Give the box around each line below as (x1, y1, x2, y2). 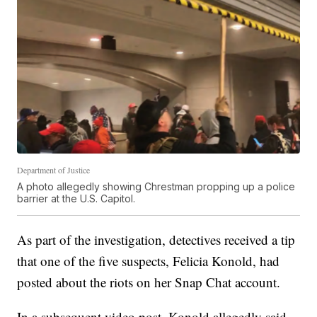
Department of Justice (17, 164, 91, 175)
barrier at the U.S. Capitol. (17, 192, 136, 204)
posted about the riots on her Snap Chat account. (17, 273, 281, 291)
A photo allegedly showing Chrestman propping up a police (17, 180, 296, 192)
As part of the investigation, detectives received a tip (17, 231, 296, 248)
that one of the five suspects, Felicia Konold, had (17, 252, 280, 270)
